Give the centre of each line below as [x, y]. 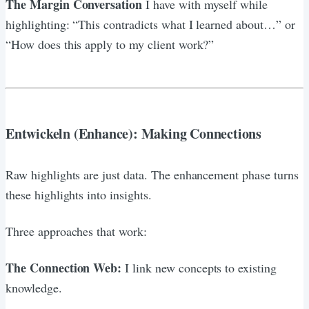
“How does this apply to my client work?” [110, 44]
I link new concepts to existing [199, 267]
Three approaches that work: [76, 231]
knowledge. [34, 287]
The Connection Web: [64, 267]
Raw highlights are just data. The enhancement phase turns [152, 174]
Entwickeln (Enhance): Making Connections [133, 133]
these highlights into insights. [79, 194]
